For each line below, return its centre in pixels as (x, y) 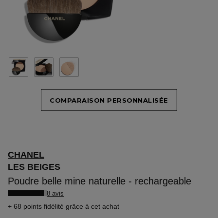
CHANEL (26, 155)
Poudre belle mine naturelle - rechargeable (100, 181)
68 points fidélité (39, 206)
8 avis (55, 193)
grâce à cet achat (92, 206)
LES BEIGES (34, 167)
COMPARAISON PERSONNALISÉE (109, 100)
